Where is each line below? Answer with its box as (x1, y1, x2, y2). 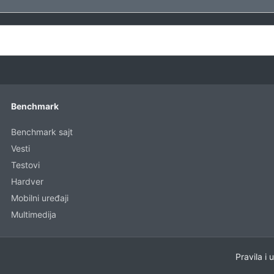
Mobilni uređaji (11, 193, 69, 203)
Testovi (11, 160, 40, 170)
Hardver (11, 176, 44, 187)
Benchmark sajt (11, 127, 73, 137)
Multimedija (11, 209, 57, 220)
